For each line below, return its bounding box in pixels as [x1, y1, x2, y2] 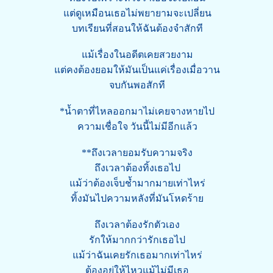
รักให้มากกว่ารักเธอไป [89, 235, 185, 245]
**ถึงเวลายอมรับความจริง [82, 147, 193, 158]
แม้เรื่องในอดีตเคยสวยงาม [81, 49, 193, 60]
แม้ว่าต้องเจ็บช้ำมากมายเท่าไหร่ [69, 178, 205, 188]
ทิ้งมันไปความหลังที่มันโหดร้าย [71, 193, 204, 204]
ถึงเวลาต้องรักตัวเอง [94, 219, 180, 230]
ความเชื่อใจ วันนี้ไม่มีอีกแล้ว [77, 121, 197, 132]
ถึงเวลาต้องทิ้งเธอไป [94, 163, 180, 173]
